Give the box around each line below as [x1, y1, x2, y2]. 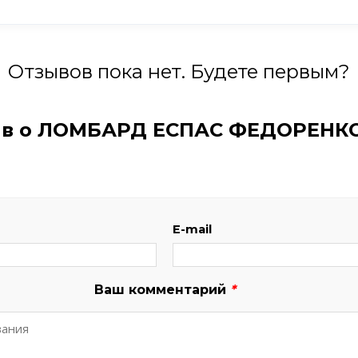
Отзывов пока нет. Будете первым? [8, 59, 350, 83]
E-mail [173, 221, 213, 237]
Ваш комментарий [93, 281, 230, 297]
